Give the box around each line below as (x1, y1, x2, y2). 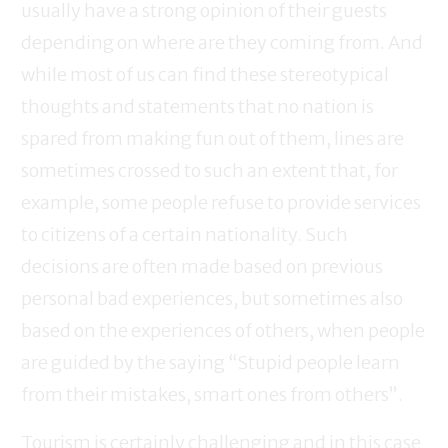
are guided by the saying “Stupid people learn (21, 351, 400, 375)
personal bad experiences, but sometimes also (21, 287, 403, 311)
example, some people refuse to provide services (21, 191, 421, 215)
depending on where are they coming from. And (21, 31, 423, 55)
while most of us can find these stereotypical (21, 63, 389, 87)
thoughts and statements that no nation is (21, 95, 374, 119)
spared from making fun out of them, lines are (21, 127, 404, 151)
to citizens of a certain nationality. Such (21, 223, 348, 247)
